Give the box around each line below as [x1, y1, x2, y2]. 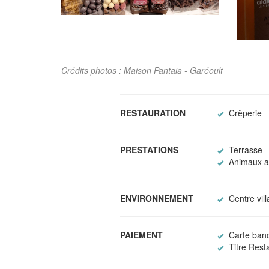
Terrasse [226, 143, 262, 156]
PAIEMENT [119, 228, 163, 241]
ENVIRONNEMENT [119, 192, 193, 204]
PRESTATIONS [119, 143, 178, 156]
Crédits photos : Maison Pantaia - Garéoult [61, 64, 223, 76]
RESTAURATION [119, 106, 186, 119]
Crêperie [226, 106, 262, 119]
